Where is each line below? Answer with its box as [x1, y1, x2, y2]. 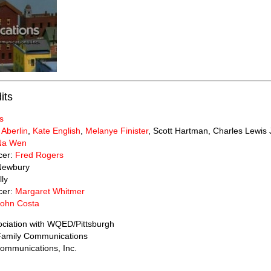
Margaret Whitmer [15, 186, 85, 197]
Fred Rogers [15, 150, 64, 160]
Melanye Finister [85, 126, 148, 136]
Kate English [33, 126, 80, 136]
